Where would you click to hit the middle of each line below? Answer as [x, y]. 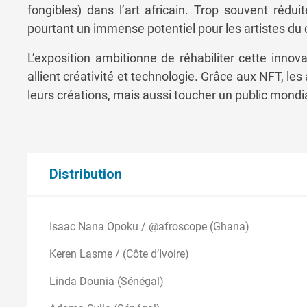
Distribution [86, 174]
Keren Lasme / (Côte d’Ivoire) [119, 254]
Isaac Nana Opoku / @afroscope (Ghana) [149, 226]
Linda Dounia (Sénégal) [107, 281]
